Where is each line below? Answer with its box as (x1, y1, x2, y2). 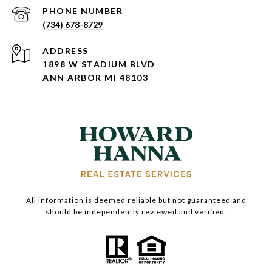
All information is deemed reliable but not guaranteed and (25, 195, 246, 205)
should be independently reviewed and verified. (45, 207, 227, 217)
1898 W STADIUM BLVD (42, 59, 155, 70)
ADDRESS (42, 46, 89, 56)
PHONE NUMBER (42, 5, 123, 16)
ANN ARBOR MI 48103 (42, 72, 148, 83)
